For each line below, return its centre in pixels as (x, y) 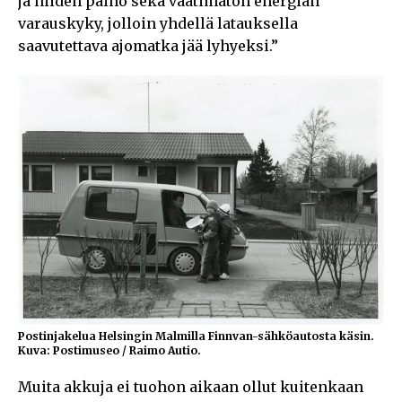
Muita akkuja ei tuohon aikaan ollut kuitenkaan (191, 386)
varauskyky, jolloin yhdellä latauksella (158, 23)
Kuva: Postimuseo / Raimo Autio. (109, 350)
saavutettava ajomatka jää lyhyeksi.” (148, 45)
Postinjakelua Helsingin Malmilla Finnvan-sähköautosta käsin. (196, 336)
